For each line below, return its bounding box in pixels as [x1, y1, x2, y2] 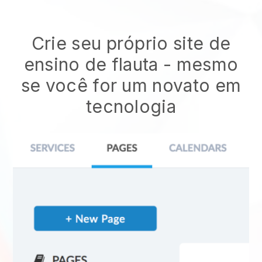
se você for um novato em [20, 75, 242, 96]
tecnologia [85, 96, 177, 117]
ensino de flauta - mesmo [23, 54, 239, 75]
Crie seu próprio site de [31, 33, 231, 54]
